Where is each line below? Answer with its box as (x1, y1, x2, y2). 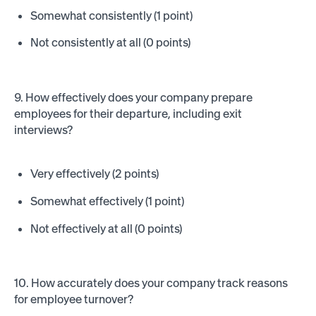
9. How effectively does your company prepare (13, 90, 253, 104)
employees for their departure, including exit (13, 106, 242, 121)
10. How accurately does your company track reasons (13, 276, 288, 291)
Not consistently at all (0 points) (30, 35, 191, 50)
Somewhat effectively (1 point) (30, 193, 185, 208)
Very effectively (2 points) (30, 166, 159, 181)
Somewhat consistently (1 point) (30, 8, 193, 23)
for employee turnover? (13, 292, 133, 307)
